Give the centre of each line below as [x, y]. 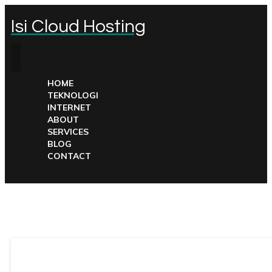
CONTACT [69, 156]
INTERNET [69, 107]
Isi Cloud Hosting [78, 26]
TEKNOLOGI [73, 95]
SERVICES [68, 132]
